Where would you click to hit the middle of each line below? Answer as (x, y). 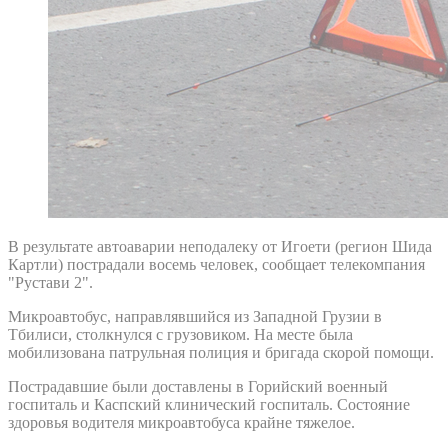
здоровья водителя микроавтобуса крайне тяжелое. (181, 422)
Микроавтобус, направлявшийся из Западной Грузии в (195, 316)
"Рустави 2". (50, 282)
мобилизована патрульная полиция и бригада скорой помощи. (221, 352)
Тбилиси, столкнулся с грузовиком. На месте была (180, 334)
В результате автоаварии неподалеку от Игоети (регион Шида (220, 246)
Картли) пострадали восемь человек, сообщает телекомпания (216, 264)
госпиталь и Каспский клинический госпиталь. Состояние (209, 404)
